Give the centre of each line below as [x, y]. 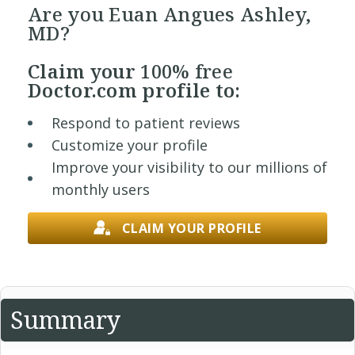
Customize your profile [130, 145]
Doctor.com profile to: [134, 90]
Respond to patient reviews [146, 123]
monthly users [101, 189]
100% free [187, 71]
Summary [65, 319]
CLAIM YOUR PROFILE [191, 228]
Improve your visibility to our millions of [189, 167]
